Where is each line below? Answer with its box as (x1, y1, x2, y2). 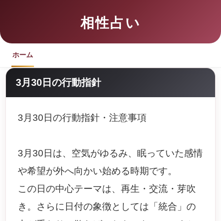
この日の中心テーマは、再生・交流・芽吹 (18, 184, 196, 194)
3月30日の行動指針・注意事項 (18, 112, 147, 123)
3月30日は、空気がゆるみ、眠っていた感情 (18, 148, 203, 158)
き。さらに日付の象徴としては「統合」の (18, 201, 196, 212)
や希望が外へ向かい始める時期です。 (18, 166, 178, 176)
